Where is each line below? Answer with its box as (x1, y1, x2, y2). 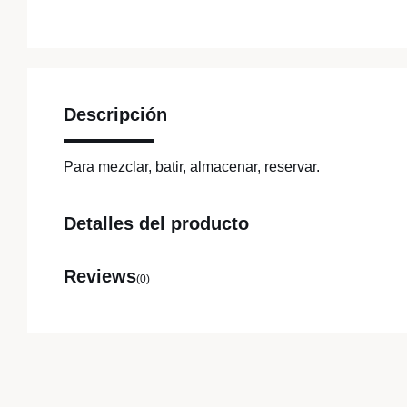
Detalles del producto (64, 213, 249, 234)
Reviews (64, 266, 136, 287)
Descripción (64, 104, 167, 125)
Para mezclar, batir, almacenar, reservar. (64, 159, 320, 175)
